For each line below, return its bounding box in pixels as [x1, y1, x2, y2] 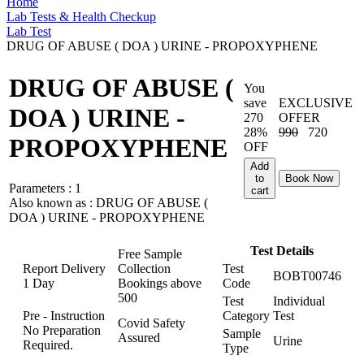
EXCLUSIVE [279, 96, 353, 110]
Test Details [250, 244, 314, 258]
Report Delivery [23, 262, 106, 275]
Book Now [285, 172, 333, 184]
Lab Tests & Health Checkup [6, 10, 156, 24]
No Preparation [23, 323, 101, 337]
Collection [118, 262, 171, 275]
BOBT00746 [273, 269, 341, 283]
